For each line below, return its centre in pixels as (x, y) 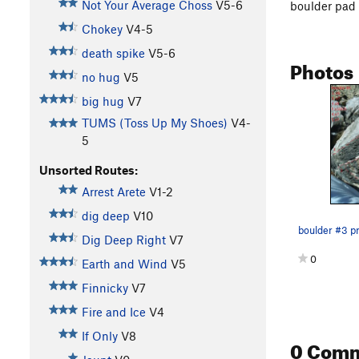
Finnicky (105, 288)
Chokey (102, 29)
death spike (113, 53)
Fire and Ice (113, 312)
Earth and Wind (124, 264)
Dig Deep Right (123, 240)
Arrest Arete (113, 192)
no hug (101, 77)
